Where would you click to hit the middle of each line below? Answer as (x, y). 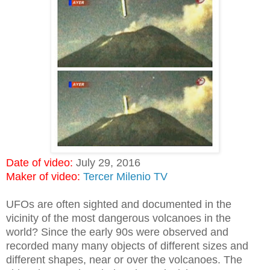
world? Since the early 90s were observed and (117, 232)
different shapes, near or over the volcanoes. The (124, 260)
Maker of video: (43, 177)
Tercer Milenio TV (125, 177)
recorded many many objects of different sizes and (127, 246)
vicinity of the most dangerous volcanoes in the (118, 218)
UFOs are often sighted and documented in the (119, 204)
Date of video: (39, 163)
